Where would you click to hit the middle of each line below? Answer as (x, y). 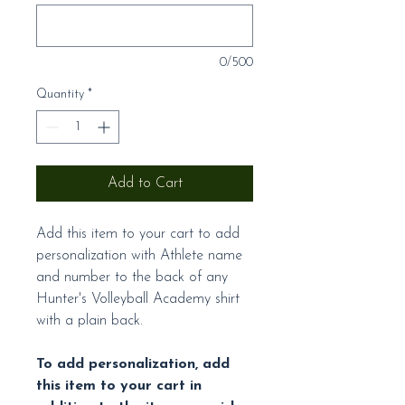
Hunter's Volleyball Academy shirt (138, 300)
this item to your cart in (119, 386)
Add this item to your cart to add (138, 235)
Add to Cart (145, 184)
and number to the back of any (132, 278)
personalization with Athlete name (139, 256)
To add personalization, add (133, 365)
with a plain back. (92, 321)
